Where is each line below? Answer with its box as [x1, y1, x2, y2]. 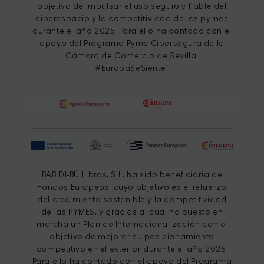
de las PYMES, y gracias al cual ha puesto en [41, 208, 223, 216]
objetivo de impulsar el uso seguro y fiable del [37, 2, 227, 10]
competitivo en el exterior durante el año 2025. [36, 245, 228, 253]
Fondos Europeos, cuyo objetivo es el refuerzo [37, 183, 227, 192]
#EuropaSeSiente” [95, 64, 169, 72]
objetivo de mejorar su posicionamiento [49, 233, 214, 241]
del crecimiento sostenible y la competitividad [37, 196, 227, 204]
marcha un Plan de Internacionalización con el [36, 220, 227, 229]
